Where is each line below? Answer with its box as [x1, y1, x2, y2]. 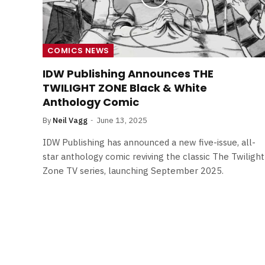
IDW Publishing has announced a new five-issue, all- [43, 136, 256, 148]
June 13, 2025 [96, 115, 147, 125]
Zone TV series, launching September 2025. [43, 164, 224, 176]
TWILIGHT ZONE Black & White [43, 80, 207, 95]
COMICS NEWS [47, 44, 109, 56]
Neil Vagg [53, 115, 88, 125]
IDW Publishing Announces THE [43, 66, 214, 81]
